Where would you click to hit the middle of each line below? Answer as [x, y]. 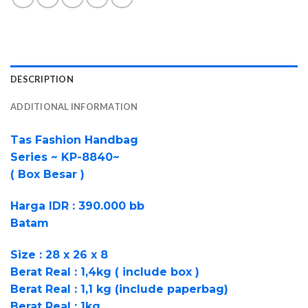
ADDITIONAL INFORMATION [74, 107]
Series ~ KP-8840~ [65, 157]
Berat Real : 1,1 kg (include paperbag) [119, 289]
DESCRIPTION [42, 79]
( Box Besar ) [47, 175]
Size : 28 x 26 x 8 [59, 254]
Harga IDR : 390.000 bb [77, 206]
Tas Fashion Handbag [74, 140]
